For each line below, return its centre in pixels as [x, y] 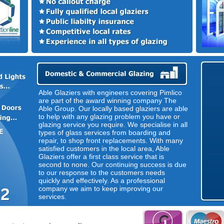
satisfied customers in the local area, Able [104, 148]
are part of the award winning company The [107, 100]
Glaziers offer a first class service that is [101, 156]
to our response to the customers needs [102, 172]
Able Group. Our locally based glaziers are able [113, 108]
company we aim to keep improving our [101, 188]
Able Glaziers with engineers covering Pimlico [110, 92]
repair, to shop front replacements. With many [111, 140]
